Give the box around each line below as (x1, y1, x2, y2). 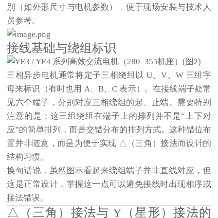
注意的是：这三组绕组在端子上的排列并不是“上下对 (7, 111, 211, 121)
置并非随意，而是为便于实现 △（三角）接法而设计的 (7, 139, 211, 148)
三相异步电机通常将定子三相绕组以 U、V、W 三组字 (7, 71, 211, 80)
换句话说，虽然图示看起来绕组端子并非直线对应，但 (7, 166, 211, 175)
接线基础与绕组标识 (7, 41, 116, 54)
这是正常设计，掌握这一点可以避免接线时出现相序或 (7, 180, 211, 189)
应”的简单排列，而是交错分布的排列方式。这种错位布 (7, 125, 211, 134)
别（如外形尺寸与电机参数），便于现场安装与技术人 (7, 2, 211, 12)
